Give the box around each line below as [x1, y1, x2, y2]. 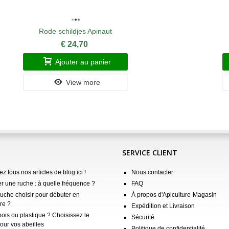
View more [66, 78, 101, 86]
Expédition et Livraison [131, 202, 195, 210]
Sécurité [131, 213, 154, 221]
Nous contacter [131, 168, 173, 176]
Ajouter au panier [55, 57, 111, 66]
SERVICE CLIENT [122, 147, 177, 157]
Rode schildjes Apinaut [39, 27, 112, 35]
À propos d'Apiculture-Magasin [131, 191, 217, 198]
